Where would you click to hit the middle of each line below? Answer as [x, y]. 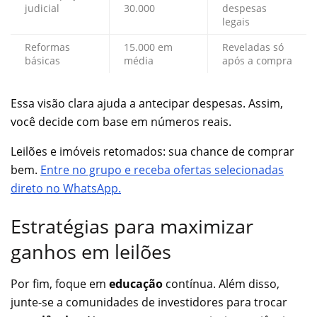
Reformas [47, 47]
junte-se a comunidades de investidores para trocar [149, 302]
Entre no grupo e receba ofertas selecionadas [162, 170]
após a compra [257, 61]
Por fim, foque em [58, 283]
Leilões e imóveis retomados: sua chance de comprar [152, 152]
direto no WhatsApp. [66, 189]
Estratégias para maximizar [132, 226]
